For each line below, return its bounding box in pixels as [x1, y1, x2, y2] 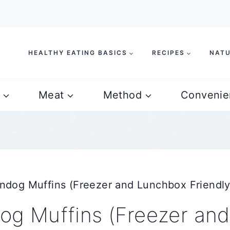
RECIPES [152, 49, 185, 56]
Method [103, 89, 142, 101]
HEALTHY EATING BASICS [28, 49, 127, 56]
